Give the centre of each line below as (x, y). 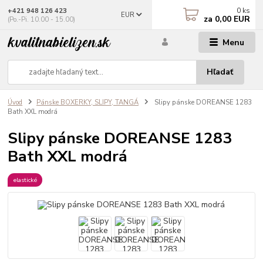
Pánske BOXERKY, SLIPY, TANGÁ (87, 103)
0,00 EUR (232, 19)
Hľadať (220, 72)
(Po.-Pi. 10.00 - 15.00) (42, 19)
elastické (25, 180)
